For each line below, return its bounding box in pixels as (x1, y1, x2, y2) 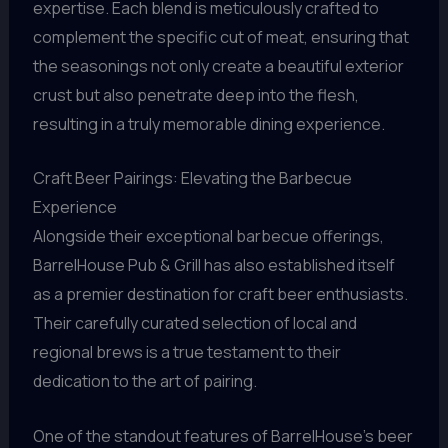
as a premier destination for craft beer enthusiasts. (32, 283, 408, 306)
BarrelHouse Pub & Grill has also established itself (32, 254, 395, 277)
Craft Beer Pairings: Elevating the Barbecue (32, 167, 352, 190)
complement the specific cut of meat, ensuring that (32, 25, 409, 48)
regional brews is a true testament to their (32, 341, 341, 364)
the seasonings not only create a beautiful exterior (32, 54, 404, 77)
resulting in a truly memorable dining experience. (32, 112, 385, 135)
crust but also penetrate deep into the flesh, (32, 83, 359, 106)
